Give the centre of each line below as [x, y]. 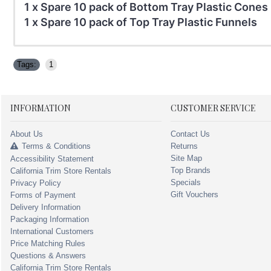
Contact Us [190, 134]
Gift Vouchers [194, 195]
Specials [186, 183]
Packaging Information [50, 220]
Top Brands [191, 171]
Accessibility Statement [52, 159]
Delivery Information [45, 207]
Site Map [186, 158]
